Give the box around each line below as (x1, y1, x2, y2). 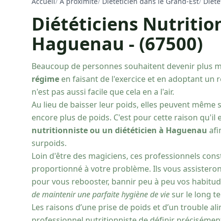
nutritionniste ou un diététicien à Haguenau (32, 125, 207, 136)
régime (32, 74, 61, 84)
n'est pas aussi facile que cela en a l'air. (32, 86, 174, 97)
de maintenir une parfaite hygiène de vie (32, 189, 170, 200)
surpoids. (32, 138, 67, 148)
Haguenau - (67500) (32, 32, 203, 56)
